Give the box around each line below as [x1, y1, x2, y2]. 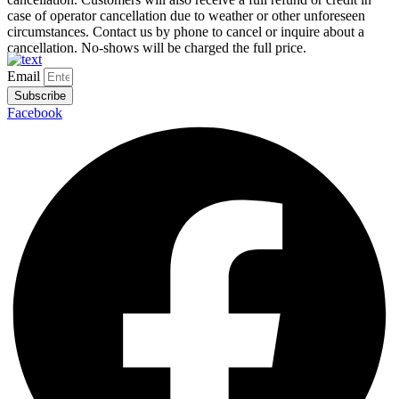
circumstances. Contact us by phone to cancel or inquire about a [7, 23, 364, 39]
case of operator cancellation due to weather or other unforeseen [7, 7, 365, 23]
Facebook [7, 104, 62, 120]
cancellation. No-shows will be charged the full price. [7, 39, 306, 55]
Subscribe [14, 88, 66, 102]
